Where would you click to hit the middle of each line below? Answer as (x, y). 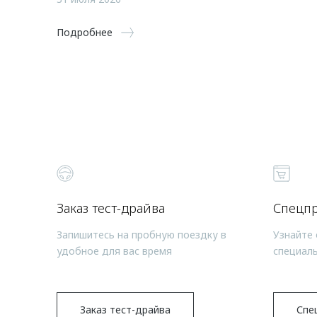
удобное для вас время (114, 250)
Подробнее (85, 32)
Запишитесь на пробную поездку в (142, 234)
